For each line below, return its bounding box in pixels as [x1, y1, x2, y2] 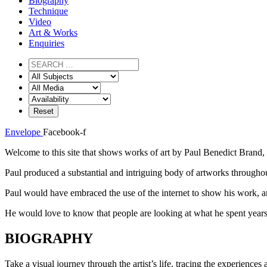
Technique [29, 5, 68, 16]
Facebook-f [43, 126, 86, 137]
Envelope [5, 126, 41, 137]
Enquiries [29, 38, 64, 48]
